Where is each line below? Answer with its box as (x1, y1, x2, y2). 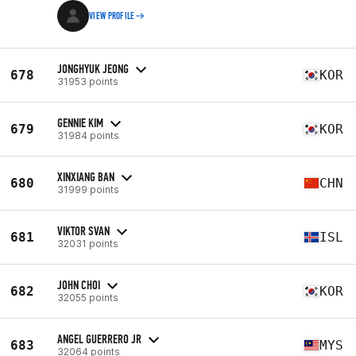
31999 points (57, 183, 119, 195)
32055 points (57, 291, 118, 304)
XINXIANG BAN (57, 168, 114, 184)
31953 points (57, 75, 118, 87)
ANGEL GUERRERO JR (57, 331, 141, 346)
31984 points (57, 129, 119, 141)
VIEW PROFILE (89, 10, 135, 21)
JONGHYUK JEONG (57, 60, 129, 76)
